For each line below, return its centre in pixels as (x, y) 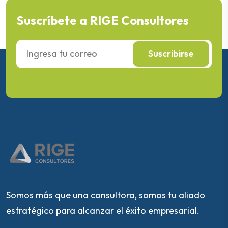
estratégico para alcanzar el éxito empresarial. (103, 210)
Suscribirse (171, 54)
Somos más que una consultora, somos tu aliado (106, 195)
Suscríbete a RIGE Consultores (103, 20)
